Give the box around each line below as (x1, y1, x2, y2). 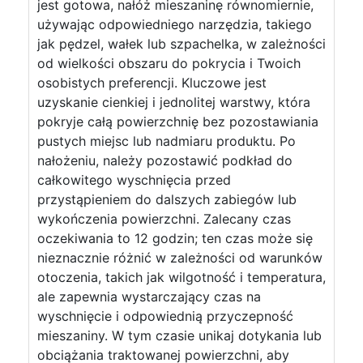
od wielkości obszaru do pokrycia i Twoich (37, 55, 301, 71)
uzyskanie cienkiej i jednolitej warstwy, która (37, 94, 310, 110)
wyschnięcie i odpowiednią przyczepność (37, 308, 293, 324)
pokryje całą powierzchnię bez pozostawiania (37, 113, 318, 130)
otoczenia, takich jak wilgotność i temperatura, (37, 269, 326, 285)
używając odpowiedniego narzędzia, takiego (37, 16, 312, 32)
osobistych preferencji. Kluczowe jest (37, 75, 267, 91)
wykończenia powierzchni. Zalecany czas (37, 211, 291, 227)
